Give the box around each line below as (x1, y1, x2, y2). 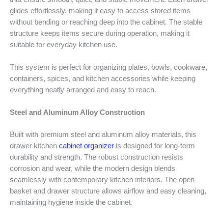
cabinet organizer (59, 142, 114, 150)
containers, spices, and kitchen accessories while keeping (10, 75, 195, 83)
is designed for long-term (114, 142, 195, 150)
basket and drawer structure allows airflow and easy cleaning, (10, 187, 206, 195)
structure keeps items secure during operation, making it (10, 29, 190, 37)
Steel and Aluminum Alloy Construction (10, 109, 145, 117)
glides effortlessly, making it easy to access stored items (10, 6, 191, 15)
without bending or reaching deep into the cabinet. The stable (10, 18, 202, 26)
